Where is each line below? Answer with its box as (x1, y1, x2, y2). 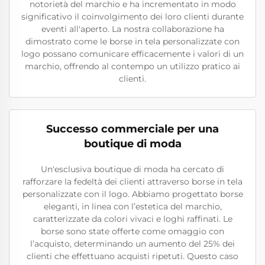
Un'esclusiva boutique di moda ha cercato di (41, 164, 224, 174)
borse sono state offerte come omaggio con (41, 226, 224, 237)
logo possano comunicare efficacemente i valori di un (21, 49, 244, 59)
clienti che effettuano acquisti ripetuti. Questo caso (27, 251, 238, 261)
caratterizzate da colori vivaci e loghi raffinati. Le (33, 214, 232, 224)
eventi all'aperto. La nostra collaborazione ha (41, 24, 224, 34)
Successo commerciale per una (46, 122, 219, 135)
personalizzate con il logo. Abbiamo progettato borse (22, 189, 243, 199)
